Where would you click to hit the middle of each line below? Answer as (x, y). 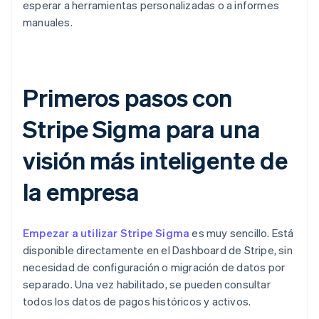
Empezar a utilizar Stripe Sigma (106, 233)
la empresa (81, 192)
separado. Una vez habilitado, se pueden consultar (147, 284)
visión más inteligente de (155, 160)
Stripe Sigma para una (141, 129)
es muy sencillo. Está (242, 233)
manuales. (48, 22)
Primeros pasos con (128, 98)
